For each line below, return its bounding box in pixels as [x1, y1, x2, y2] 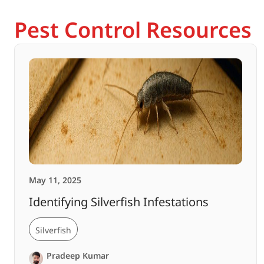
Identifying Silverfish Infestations [29, 193, 209, 210]
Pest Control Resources [14, 15, 252, 44]
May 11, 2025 [29, 174, 81, 186]
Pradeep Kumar [47, 249, 109, 261]
